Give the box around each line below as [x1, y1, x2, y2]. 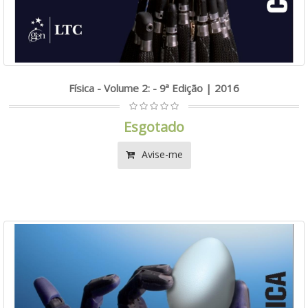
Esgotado [124, 117, 184, 136]
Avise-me [138, 147, 183, 161]
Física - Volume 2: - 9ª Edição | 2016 [69, 80, 239, 95]
